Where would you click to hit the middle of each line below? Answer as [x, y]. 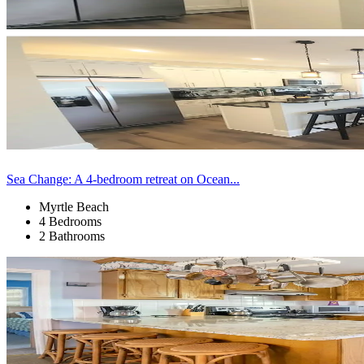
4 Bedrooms [70, 221]
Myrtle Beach [74, 206]
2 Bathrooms [72, 236]
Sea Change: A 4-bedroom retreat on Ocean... [123, 179]
